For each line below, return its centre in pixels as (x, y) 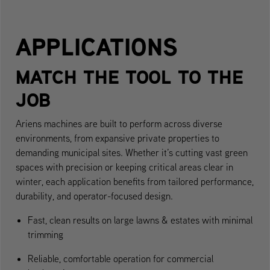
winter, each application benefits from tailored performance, (135, 181)
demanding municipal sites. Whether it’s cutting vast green (132, 152)
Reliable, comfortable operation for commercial (121, 258)
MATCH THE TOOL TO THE (130, 77)
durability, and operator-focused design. (94, 196)
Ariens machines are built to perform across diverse (119, 123)
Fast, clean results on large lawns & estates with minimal (140, 220)
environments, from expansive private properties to (118, 138)
